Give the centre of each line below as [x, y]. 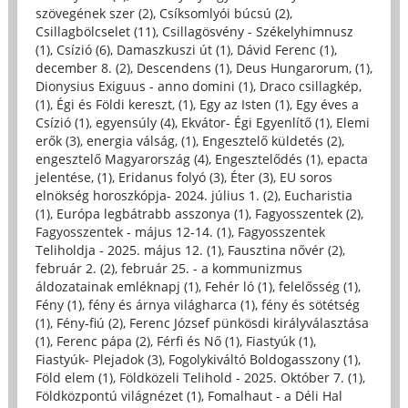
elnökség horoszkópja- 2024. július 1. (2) [156, 196]
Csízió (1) [62, 123]
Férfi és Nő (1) [198, 342]
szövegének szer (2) [94, 14]
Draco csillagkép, [310, 87]
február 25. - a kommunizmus [211, 269]
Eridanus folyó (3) [171, 178]
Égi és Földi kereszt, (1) [124, 105]
